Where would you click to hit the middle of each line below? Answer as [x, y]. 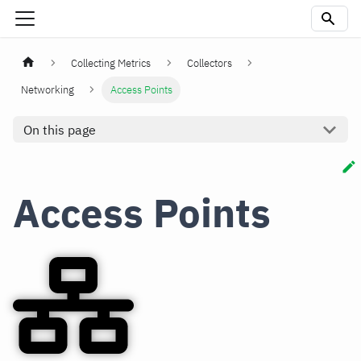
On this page [59, 129]
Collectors [209, 64]
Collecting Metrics [111, 64]
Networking [48, 90]
